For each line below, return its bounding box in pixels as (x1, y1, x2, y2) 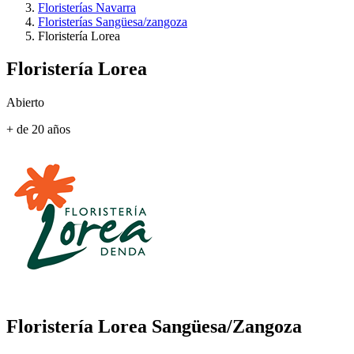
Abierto (6, 96, 44, 110)
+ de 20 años (6, 122, 70, 137)
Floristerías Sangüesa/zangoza (38, 14, 187, 28)
